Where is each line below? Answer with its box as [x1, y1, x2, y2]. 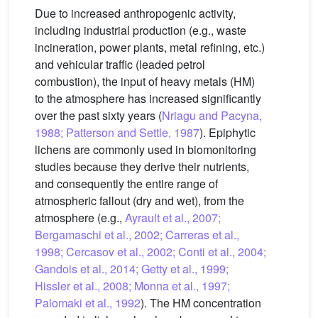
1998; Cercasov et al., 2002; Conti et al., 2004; [35, 243, 266, 260]
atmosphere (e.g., [35, 209, 125, 226]
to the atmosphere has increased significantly [35, 90, 261, 106]
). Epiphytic [199, 124, 256, 141]
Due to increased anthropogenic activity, [35, 5, 236, 21]
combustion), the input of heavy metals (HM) [35, 73, 255, 89]
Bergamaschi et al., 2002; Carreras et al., [35, 226, 239, 243]
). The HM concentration [141, 295, 261, 311]
